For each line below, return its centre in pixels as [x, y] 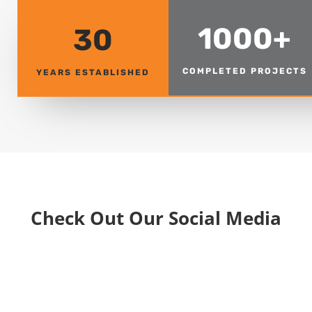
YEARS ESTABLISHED [93, 72]
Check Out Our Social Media [156, 218]
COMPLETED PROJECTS [244, 71]
